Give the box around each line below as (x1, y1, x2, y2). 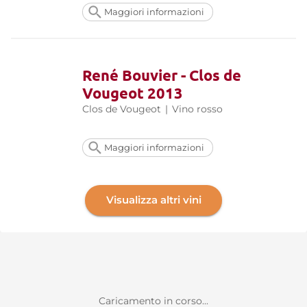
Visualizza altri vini (106, 193, 201, 207)
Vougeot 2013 (82, 83, 183, 102)
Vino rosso (172, 102, 223, 115)
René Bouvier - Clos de (82, 65, 241, 84)
